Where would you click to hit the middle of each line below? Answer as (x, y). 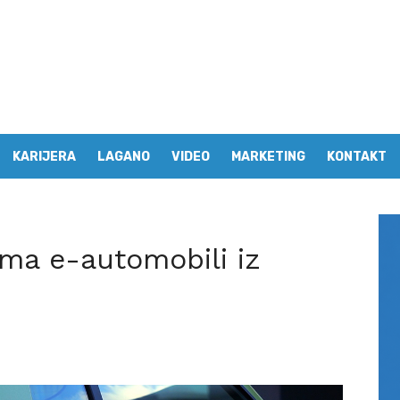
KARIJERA (44, 157)
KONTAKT (357, 157)
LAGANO (124, 157)
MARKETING (268, 157)
